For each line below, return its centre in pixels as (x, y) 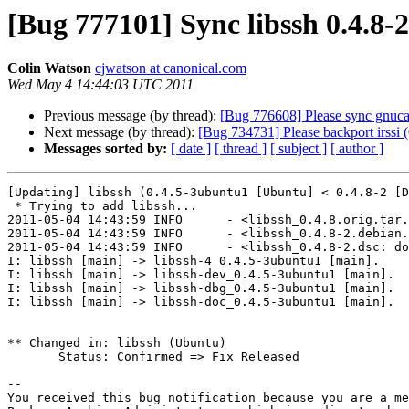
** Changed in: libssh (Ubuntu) (117, 343)
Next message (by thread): (121, 132)
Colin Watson (49, 68)
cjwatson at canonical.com (171, 68)
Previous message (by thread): (132, 116)
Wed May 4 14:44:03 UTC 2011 (100, 85)
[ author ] (357, 149)
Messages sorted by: (105, 149)
